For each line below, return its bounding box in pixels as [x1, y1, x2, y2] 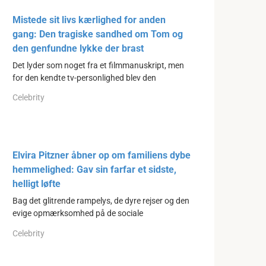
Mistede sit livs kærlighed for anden [12, 14, 166, 26]
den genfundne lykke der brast [12, 42, 144, 54]
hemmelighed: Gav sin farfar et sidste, [12, 164, 176, 176]
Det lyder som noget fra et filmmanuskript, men [12, 60, 184, 71]
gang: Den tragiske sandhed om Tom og [12, 28, 183, 40]
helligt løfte [12, 178, 61, 190]
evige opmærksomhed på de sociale [12, 208, 143, 219]
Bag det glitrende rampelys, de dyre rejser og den [12, 196, 189, 207]
